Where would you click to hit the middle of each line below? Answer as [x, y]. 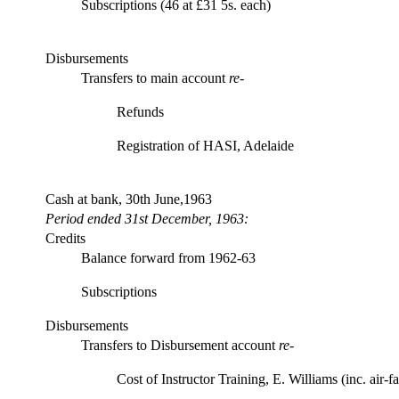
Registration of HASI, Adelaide [205, 146]
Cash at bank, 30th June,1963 [129, 199]
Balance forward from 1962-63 [168, 258]
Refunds [140, 112]
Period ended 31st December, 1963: [147, 219]
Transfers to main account [155, 78]
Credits [65, 239]
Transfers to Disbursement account [180, 346]
